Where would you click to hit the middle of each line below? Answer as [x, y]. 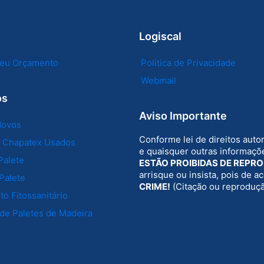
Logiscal [160, 36]
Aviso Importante [183, 115]
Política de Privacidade [188, 62]
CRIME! [155, 186]
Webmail [159, 80]
